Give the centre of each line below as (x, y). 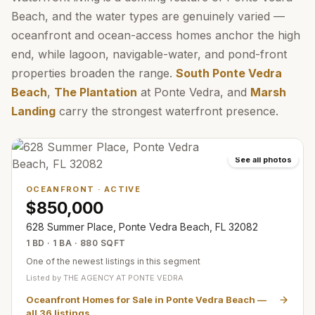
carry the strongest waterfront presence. (167, 111)
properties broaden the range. (94, 73)
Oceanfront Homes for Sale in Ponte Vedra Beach (141, 300)
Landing (33, 111)
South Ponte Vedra (229, 73)
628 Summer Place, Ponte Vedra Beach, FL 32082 (142, 227)
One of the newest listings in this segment (113, 261)
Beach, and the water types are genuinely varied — (148, 16)
